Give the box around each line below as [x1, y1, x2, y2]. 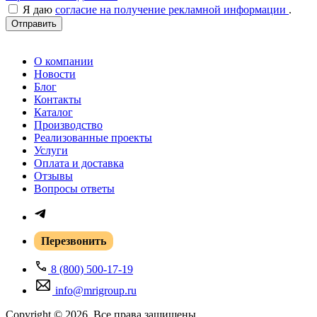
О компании [34, 54, 93, 67]
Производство [34, 118, 103, 131]
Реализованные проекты [34, 131, 152, 144]
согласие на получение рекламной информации [55, 3, 289, 16]
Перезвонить [41, 234, 106, 247]
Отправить [11, 18, 57, 29]
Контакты [34, 93, 81, 105]
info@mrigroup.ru [55, 284, 137, 296]
